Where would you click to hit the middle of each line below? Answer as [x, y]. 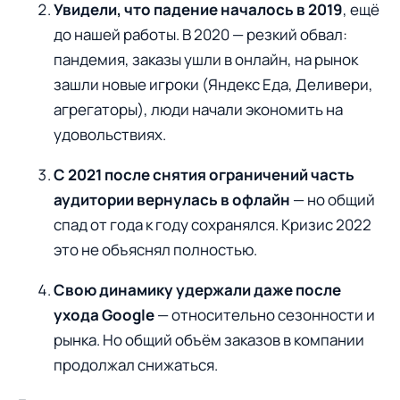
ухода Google [104, 314]
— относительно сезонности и [265, 314]
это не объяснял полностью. [155, 249]
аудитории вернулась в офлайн [172, 199]
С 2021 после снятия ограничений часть [204, 174]
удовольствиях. [110, 134]
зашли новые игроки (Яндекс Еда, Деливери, [213, 84]
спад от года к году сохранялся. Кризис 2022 [212, 224]
